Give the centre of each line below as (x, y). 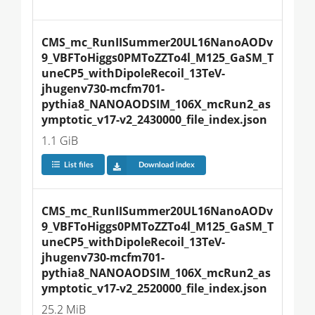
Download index (166, 165)
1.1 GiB (60, 140)
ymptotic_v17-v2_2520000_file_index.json (154, 289)
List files (78, 165)
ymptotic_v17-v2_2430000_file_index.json (154, 119)
